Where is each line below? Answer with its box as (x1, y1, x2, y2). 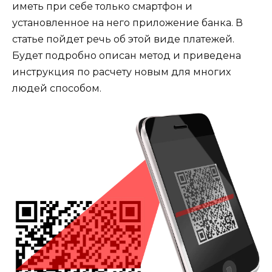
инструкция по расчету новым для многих (12, 66, 231, 78)
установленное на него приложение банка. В (12, 17, 243, 29)
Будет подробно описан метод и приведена (12, 50, 241, 62)
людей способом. (12, 83, 101, 95)
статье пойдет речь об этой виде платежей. (12, 33, 234, 46)
